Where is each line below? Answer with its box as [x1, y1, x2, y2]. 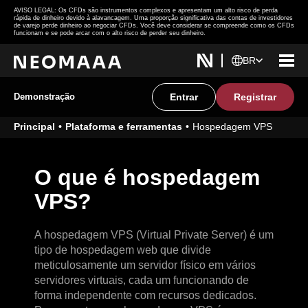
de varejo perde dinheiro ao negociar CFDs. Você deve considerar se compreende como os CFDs [14, 22, 294, 29]
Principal [14, 121, 55, 132]
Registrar [234, 91, 276, 102]
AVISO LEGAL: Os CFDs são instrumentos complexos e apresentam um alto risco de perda [14, 7, 278, 14]
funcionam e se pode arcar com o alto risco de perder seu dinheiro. [14, 30, 206, 36]
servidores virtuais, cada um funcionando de [34, 274, 249, 286]
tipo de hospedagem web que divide [34, 244, 211, 256]
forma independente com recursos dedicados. [34, 289, 256, 301]
